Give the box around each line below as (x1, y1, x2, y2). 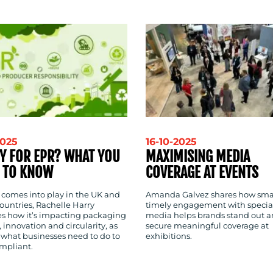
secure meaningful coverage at (146, 221, 269, 231)
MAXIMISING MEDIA (146, 147, 250, 166)
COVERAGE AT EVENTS (146, 163, 258, 182)
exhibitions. (146, 232, 192, 241)
